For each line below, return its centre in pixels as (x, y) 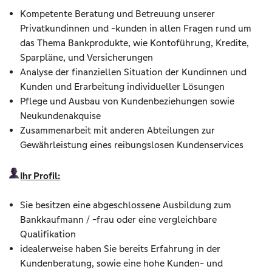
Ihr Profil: (40, 176)
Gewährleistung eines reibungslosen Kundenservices (132, 145)
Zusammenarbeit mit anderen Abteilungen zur (118, 131)
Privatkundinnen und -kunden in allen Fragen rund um (136, 29)
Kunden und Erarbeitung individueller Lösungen (123, 87)
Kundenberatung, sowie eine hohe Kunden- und (122, 263)
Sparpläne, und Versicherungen (87, 58)
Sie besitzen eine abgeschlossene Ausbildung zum (126, 205)
